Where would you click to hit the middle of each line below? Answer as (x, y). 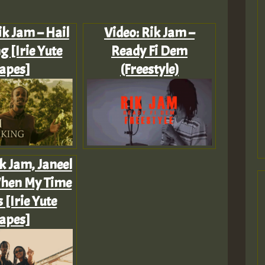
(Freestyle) (149, 70)
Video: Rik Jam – (149, 33)
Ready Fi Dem (149, 51)
